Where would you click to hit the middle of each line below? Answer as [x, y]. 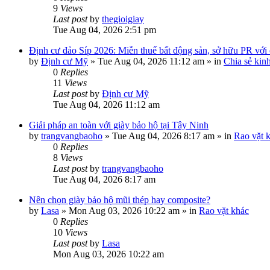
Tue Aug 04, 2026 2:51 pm [105, 30]
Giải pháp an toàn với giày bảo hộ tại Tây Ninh [119, 125]
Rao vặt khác [224, 211]
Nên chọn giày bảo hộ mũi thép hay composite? [120, 200]
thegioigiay [123, 19]
